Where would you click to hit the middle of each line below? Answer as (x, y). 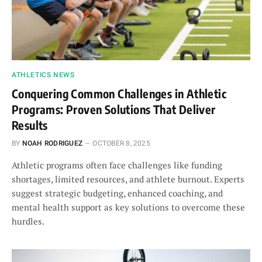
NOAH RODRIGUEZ (52, 143)
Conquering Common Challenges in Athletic (119, 93)
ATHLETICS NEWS (43, 75)
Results (30, 125)
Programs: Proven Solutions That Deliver (114, 109)
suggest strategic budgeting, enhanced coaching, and (117, 193)
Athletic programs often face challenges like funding (117, 165)
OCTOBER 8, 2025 (121, 143)
